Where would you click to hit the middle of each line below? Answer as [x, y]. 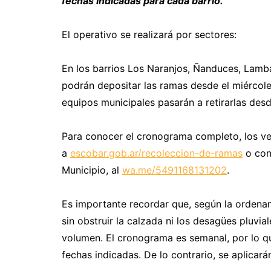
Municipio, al [92, 170]
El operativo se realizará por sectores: [151, 34]
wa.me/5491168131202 [175, 170]
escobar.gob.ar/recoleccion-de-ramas [156, 153]
